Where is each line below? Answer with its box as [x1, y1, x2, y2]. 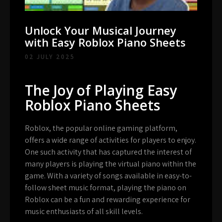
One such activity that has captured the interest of [25, 147, 192, 158]
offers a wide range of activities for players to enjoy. [25, 135, 196, 146]
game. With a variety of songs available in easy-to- [25, 170, 192, 181]
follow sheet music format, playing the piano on [25, 182, 186, 193]
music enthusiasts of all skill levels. [25, 206, 143, 217]
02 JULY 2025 [25, 53, 75, 61]
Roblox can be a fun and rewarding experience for [25, 194, 190, 205]
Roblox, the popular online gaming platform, [25, 123, 177, 134]
